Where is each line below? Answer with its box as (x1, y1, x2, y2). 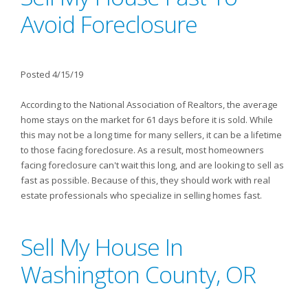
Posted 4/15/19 (21, 68, 83, 80)
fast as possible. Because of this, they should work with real (21, 174, 270, 186)
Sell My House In (21, 231, 183, 263)
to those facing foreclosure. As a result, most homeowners (21, 144, 264, 156)
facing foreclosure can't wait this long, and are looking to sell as (21, 159, 284, 171)
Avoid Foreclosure (21, 8, 197, 40)
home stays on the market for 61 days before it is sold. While (21, 113, 273, 126)
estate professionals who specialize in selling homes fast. (21, 189, 262, 201)
